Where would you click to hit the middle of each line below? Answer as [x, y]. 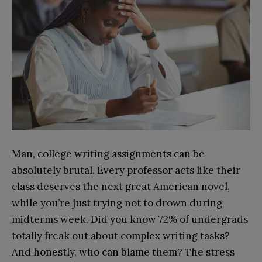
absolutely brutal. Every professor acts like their [126, 170]
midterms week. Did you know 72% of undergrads [130, 219]
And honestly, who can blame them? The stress [123, 252]
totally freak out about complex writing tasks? [121, 235]
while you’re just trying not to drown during [117, 203]
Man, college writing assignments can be [108, 154]
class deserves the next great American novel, [121, 186]
